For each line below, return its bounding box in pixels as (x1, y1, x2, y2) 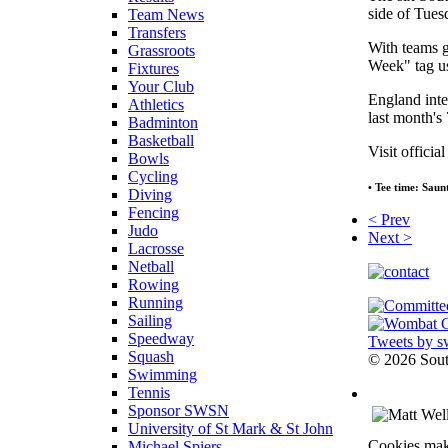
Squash (128, 347, 174, 365)
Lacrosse (128, 239, 184, 257)
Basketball (128, 131, 194, 149)
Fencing (128, 203, 179, 221)
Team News (128, 5, 204, 23)
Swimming (128, 365, 197, 383)
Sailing (128, 311, 172, 329)
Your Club (128, 77, 194, 95)
